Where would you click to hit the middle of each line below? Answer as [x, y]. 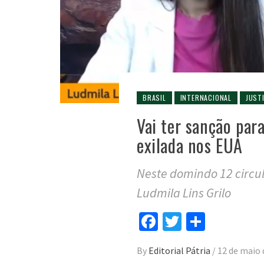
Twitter [209, 222]
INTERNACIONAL [206, 98]
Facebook [195, 222]
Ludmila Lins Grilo [184, 193]
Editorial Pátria [180, 251]
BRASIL [154, 98]
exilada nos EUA [190, 146]
